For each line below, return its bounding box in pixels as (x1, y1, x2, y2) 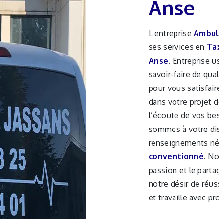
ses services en (149, 42, 207, 52)
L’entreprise (154, 28, 194, 38)
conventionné (149, 152, 204, 161)
